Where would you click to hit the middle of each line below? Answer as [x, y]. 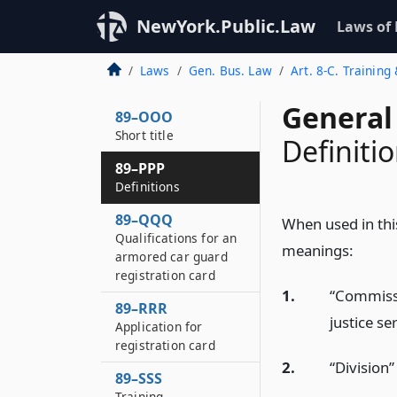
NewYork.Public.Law [226, 26]
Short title [144, 135]
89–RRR [141, 308]
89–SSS [139, 378]
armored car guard [171, 257]
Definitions [148, 187]
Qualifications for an [176, 238]
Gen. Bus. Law [230, 70]
